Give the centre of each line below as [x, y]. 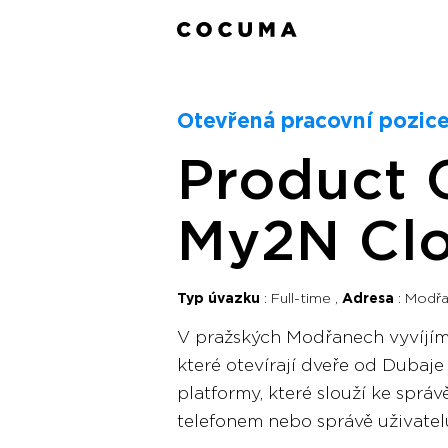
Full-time [303, 299]
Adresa [368, 299]
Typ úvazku [218, 299]
